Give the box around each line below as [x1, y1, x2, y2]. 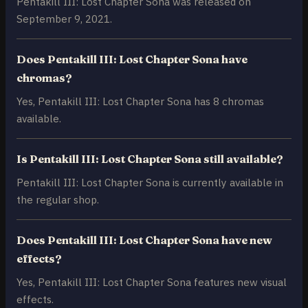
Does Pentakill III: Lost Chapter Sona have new [16, 233, 272, 247]
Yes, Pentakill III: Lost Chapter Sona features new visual [16, 275, 287, 289]
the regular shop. [16, 192, 99, 207]
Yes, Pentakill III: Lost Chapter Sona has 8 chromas [16, 94, 264, 109]
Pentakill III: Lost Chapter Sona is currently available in [16, 175, 283, 190]
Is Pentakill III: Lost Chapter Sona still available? [16, 152, 283, 166]
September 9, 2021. [16, 12, 112, 26]
